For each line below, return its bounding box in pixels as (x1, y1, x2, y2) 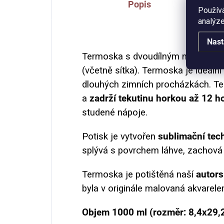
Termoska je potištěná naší (82, 168, 196, 180)
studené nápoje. (82, 106, 147, 118)
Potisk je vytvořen (82, 130, 158, 142)
